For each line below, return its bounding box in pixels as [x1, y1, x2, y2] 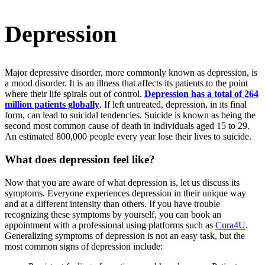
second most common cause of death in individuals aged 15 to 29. [5, 121, 250, 131]
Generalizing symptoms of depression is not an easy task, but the [5, 230, 245, 241]
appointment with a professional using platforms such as [5, 219, 215, 230]
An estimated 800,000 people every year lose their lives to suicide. [5, 131, 251, 142]
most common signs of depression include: [5, 241, 163, 251]
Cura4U [215, 219, 245, 230]
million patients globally [5, 99, 99, 110]
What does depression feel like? [5, 153, 155, 166]
